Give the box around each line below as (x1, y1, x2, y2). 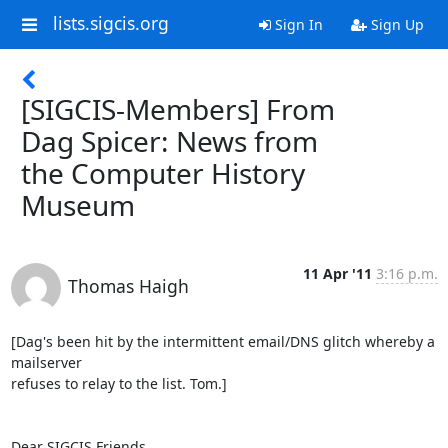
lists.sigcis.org (52, 11, 169, 36)
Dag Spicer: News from (21, 122, 318, 160)
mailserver (10, 353, 82, 372)
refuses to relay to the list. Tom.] (10, 374, 227, 393)
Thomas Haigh (67, 274, 189, 298)
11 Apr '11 (302, 264, 372, 283)
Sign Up (366, 15, 424, 34)
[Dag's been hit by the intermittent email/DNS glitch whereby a (10, 332, 435, 351)
